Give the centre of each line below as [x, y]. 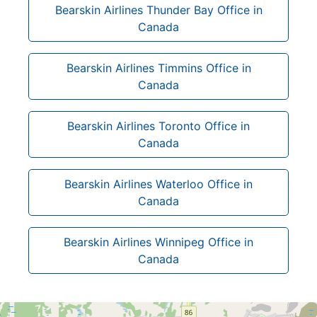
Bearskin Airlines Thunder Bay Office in [158, 10]
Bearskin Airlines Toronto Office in [158, 126]
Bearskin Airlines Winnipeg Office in [158, 242]
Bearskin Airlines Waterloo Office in [158, 184]
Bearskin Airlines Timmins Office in [158, 68]
